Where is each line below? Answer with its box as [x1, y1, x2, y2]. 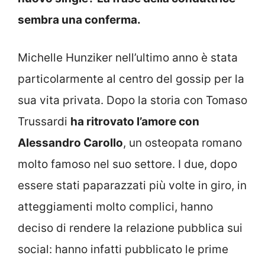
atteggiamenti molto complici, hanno [18, 200, 213, 214]
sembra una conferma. [18, 12, 141, 27]
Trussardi [18, 115, 70, 128]
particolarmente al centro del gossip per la [18, 72, 244, 86]
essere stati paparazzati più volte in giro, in [18, 179, 247, 192]
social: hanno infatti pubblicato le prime [18, 243, 228, 256]
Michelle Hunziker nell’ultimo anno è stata [18, 51, 238, 64]
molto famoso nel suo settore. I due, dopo [18, 157, 237, 171]
